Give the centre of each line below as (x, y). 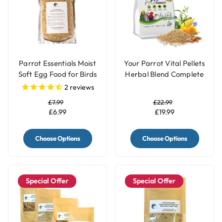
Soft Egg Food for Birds (57, 74)
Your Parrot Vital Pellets (165, 63)
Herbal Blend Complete (165, 74)
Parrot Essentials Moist (57, 63)
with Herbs (57, 85)
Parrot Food (165, 85)
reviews (81, 87)
